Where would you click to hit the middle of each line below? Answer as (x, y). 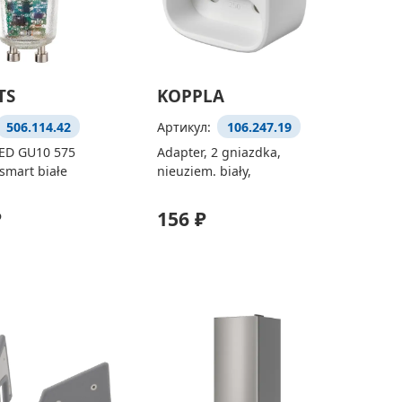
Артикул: (185, 127)
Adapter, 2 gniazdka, (218, 152)
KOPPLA (190, 96)
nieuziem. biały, (204, 170)
